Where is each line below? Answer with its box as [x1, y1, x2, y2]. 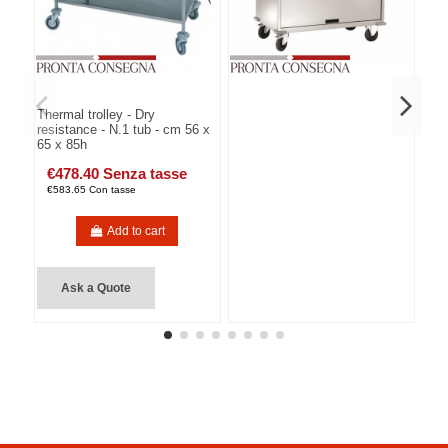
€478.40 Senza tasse [47, 165, 188, 183]
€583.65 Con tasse [47, 184, 137, 196]
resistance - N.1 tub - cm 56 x [37, 121, 211, 137]
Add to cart [107, 223, 166, 238]
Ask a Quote [61, 281, 132, 296]
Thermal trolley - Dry [37, 106, 156, 122]
